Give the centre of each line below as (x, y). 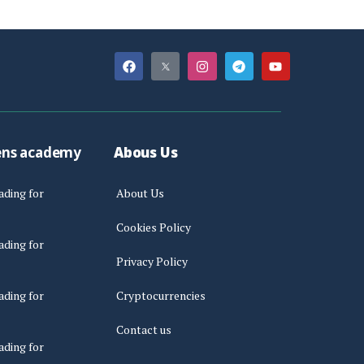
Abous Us (146, 153)
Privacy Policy (152, 261)
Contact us (144, 329)
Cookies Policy (154, 227)
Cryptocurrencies (161, 295)
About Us (140, 193)
